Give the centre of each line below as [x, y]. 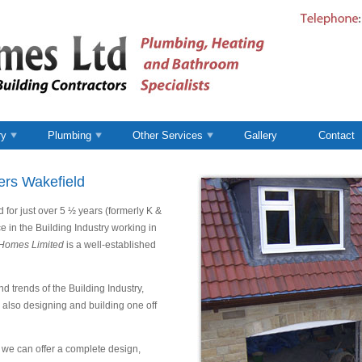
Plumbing [69, 135]
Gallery [261, 135]
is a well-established [110, 244]
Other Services [168, 135]
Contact [337, 135]
